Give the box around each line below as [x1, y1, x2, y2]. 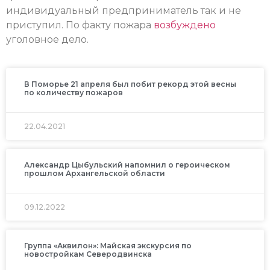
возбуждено [154, 19, 216, 31]
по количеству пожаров [24, 87, 123, 97]
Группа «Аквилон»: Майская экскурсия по [24, 240, 192, 250]
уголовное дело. [6, 34, 91, 46]
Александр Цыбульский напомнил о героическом [24, 160, 230, 169]
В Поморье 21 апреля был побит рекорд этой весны [24, 79, 236, 89]
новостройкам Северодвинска [24, 249, 152, 259]
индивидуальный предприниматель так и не [6, 5, 241, 17]
